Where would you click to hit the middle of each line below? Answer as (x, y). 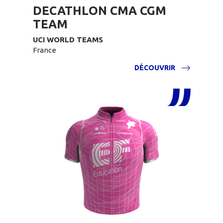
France (45, 50)
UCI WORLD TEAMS (68, 40)
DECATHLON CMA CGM (100, 11)
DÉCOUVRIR (155, 68)
